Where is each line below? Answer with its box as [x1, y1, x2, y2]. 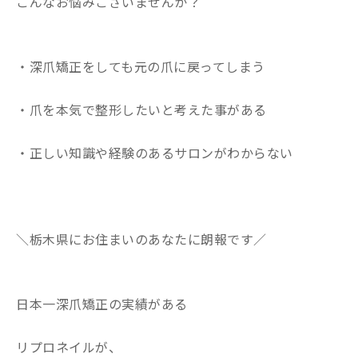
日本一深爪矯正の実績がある [16, 293, 188, 313]
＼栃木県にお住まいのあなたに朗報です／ [16, 229, 267, 249]
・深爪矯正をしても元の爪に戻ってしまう [16, 56, 265, 76]
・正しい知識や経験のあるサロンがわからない [16, 142, 293, 162]
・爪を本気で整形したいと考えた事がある [16, 99, 267, 119]
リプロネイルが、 [16, 336, 121, 356]
